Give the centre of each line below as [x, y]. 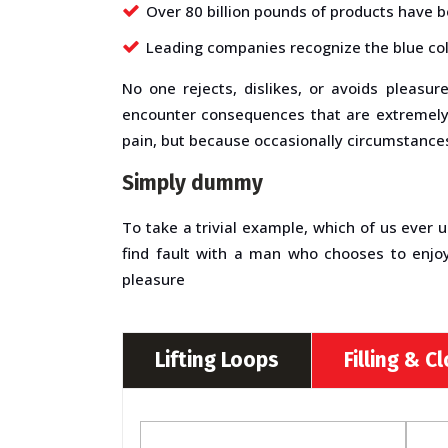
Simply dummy [192, 182]
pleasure [153, 278]
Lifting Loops [217, 359]
